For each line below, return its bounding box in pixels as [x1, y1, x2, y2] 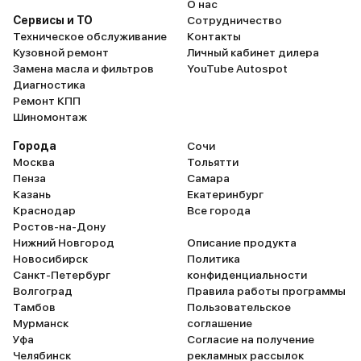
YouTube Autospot [187, 62, 288, 75]
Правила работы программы [187, 284, 346, 297]
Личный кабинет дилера [187, 46, 319, 59]
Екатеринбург [187, 188, 263, 201]
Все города [187, 204, 251, 217]
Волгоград [13, 284, 73, 297]
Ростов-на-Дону [13, 220, 106, 233]
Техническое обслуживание [13, 30, 167, 43]
